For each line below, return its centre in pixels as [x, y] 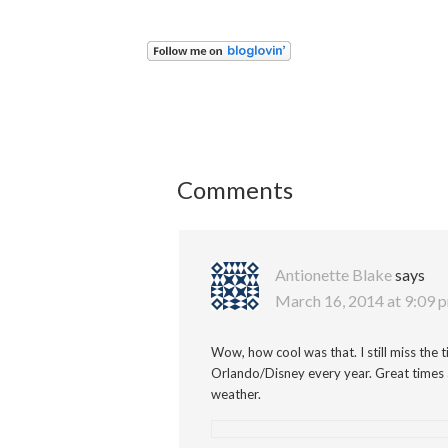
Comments [235, 190]
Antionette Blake [333, 275]
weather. [236, 394]
